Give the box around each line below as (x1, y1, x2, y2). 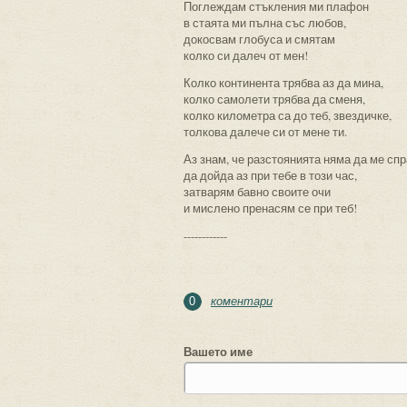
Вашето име (184, 342, 253, 360)
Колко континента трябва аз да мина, (184, 74, 383, 91)
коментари (211, 293, 273, 309)
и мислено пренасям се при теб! (184, 200, 357, 216)
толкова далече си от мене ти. (184, 124, 347, 140)
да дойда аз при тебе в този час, (184, 167, 357, 184)
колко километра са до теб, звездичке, (184, 107, 392, 124)
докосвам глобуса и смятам (184, 31, 335, 47)
